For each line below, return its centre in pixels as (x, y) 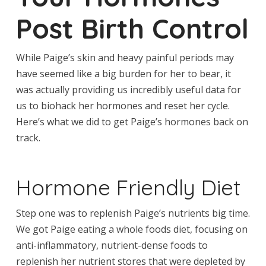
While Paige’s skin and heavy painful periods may (125, 58)
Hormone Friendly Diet (128, 187)
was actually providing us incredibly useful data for (128, 90)
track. (28, 138)
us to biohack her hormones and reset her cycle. (123, 106)
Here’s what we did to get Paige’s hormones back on (132, 122)
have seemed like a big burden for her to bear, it (123, 74)
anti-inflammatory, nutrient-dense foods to (112, 246)
